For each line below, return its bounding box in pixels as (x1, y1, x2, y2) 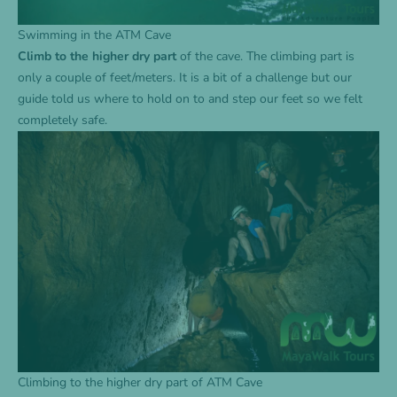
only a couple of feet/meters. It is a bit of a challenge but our (18, 69, 352, 87)
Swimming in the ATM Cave (18, 27, 171, 44)
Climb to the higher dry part (18, 48, 176, 66)
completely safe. (18, 112, 107, 129)
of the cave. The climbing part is (176, 48, 354, 66)
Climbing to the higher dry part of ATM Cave (18, 374, 262, 392)
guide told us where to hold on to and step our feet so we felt (18, 90, 362, 108)
